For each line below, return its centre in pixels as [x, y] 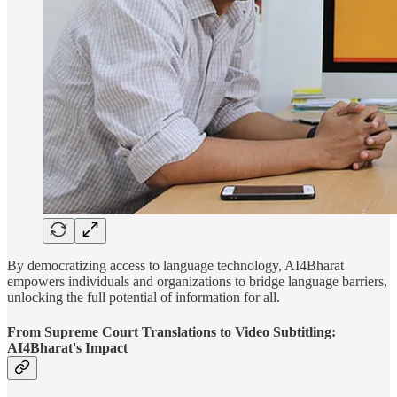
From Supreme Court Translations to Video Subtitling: [171, 331]
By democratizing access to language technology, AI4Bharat [175, 265]
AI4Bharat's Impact [67, 347]
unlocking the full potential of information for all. [144, 297]
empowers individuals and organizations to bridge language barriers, [197, 281]
